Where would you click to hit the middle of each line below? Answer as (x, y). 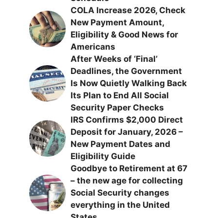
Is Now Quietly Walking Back (129, 83)
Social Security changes (120, 193)
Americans (93, 47)
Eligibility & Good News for (124, 35)
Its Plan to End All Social (120, 95)
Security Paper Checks (117, 108)
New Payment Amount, (117, 22)
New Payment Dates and (120, 144)
